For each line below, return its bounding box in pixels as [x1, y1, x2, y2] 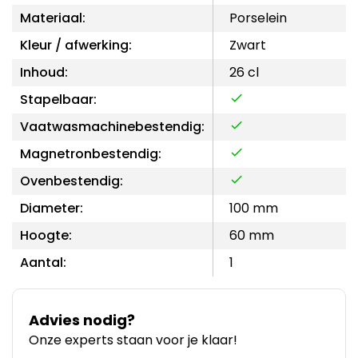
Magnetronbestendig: [20, 144, 161, 163]
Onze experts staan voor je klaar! [29, 330, 237, 349]
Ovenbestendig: [20, 171, 123, 190]
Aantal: [20, 253, 66, 272]
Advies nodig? [29, 309, 135, 330]
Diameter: [20, 198, 83, 217]
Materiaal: [20, 8, 86, 27]
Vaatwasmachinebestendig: [20, 117, 205, 136]
